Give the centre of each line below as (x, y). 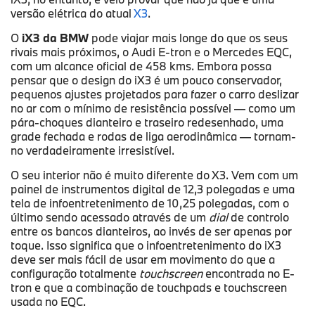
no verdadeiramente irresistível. (92, 150)
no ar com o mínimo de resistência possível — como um (153, 108)
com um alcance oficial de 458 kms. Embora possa (141, 66)
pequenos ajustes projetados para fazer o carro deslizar (155, 94)
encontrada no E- (249, 274)
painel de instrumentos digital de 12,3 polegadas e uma (153, 189)
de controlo (258, 217)
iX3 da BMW (55, 38)
